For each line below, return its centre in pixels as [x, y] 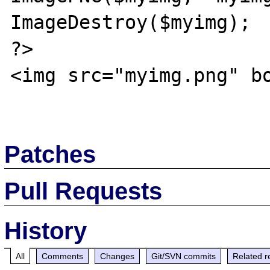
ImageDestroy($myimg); [131, 22]
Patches [50, 154]
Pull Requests [83, 191]
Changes [118, 256]
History [46, 231]
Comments [63, 256]
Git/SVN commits [184, 256]
